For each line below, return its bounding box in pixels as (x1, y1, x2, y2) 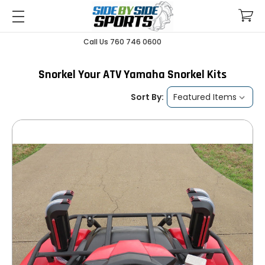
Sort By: (131, 91, 164, 103)
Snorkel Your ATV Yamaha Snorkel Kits (38, 67, 227, 82)
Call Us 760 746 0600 (83, 37, 161, 47)
